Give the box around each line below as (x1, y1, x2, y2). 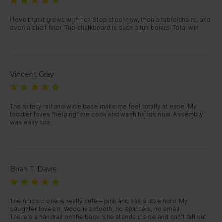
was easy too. (10, 118, 52, 126)
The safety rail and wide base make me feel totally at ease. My (10, 103, 197, 110)
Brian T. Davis (10, 165, 56, 173)
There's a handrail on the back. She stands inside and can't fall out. (10, 213, 208, 221)
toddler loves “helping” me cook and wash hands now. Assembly (10, 111, 203, 118)
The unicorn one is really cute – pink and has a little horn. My (10, 197, 188, 205)
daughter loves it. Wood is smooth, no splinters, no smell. (10, 205, 181, 213)
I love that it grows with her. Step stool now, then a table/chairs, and (10, 16, 211, 23)
